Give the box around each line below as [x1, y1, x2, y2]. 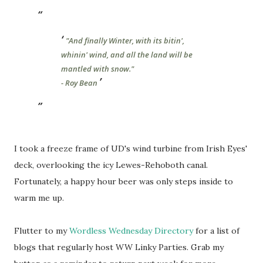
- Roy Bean [61, 77, 97, 88]
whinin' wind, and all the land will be [61, 49, 193, 60]
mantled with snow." [61, 63, 134, 74]
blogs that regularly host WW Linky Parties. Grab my [14, 242, 224, 252]
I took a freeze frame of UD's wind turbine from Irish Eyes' [14, 143, 247, 154]
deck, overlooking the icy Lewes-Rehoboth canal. [14, 160, 208, 170]
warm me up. [14, 193, 64, 203]
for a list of [193, 225, 240, 236]
